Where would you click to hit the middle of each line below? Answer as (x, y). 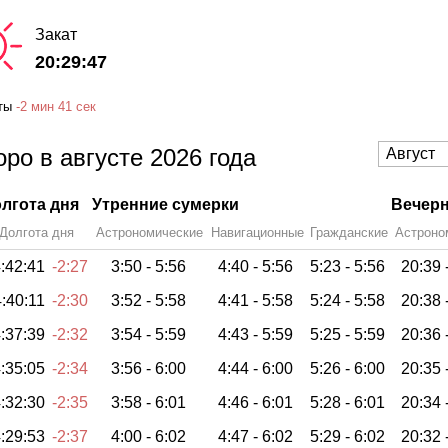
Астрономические (149, 232)
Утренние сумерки (165, 204)
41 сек (77, 107)
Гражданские (349, 232)
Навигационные (257, 232)
